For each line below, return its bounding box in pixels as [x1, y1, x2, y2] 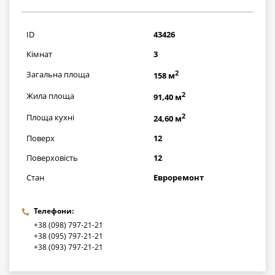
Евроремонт [153, 171, 204, 183]
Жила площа [26, 90, 74, 101]
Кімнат [26, 48, 52, 60]
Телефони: [34, 205, 74, 216]
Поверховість [26, 152, 78, 163]
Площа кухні [26, 111, 74, 123]
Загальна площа [26, 68, 90, 80]
